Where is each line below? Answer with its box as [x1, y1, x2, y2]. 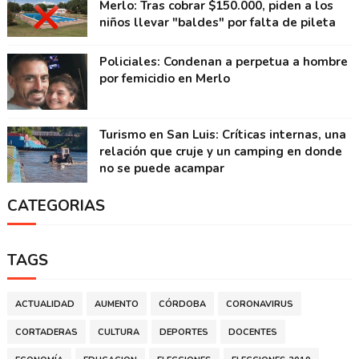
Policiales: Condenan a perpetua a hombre [99, 54, 348, 71]
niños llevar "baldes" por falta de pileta [99, 14, 336, 31]
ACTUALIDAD [14, 298, 75, 311]
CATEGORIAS [6, 196, 105, 217]
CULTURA [97, 326, 139, 339]
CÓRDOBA [158, 298, 206, 311]
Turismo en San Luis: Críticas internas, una [99, 127, 346, 143]
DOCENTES [228, 326, 277, 339]
